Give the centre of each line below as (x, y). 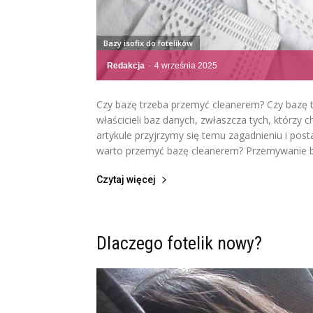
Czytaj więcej (126, 180)
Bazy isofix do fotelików (148, 43)
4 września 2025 (186, 66)
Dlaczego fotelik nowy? (179, 243)
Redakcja (126, 66)
